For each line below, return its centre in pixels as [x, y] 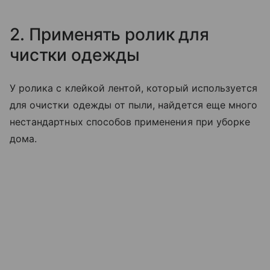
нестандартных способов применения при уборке [130, 122]
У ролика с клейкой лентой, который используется [134, 88]
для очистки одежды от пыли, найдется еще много [134, 105]
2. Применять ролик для [109, 34]
